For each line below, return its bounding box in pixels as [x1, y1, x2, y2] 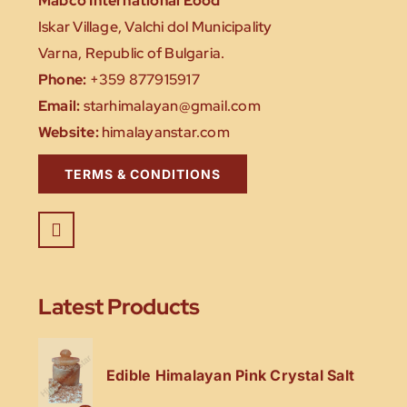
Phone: [38, 69, 87, 89]
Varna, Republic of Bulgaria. [38, 43, 225, 63]
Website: [38, 122, 99, 142]
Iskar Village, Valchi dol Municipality [38, 16, 273, 36]
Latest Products [38, 291, 200, 321]
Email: [38, 95, 81, 115]
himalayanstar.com [98, 122, 230, 142]
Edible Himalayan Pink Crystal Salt [106, 366, 355, 385]
